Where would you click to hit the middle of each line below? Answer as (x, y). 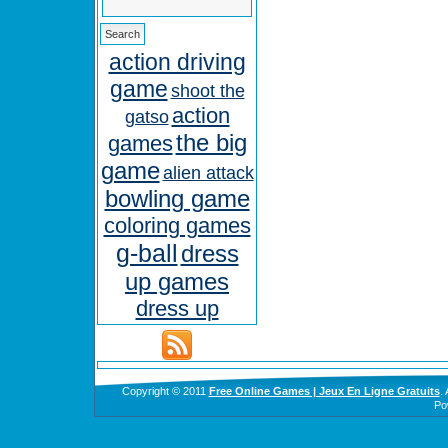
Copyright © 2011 (165, 391)
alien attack (208, 173)
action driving (177, 62)
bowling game (177, 198)
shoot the (207, 91)
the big (211, 142)
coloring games (177, 225)
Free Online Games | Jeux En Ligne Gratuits (324, 391)
